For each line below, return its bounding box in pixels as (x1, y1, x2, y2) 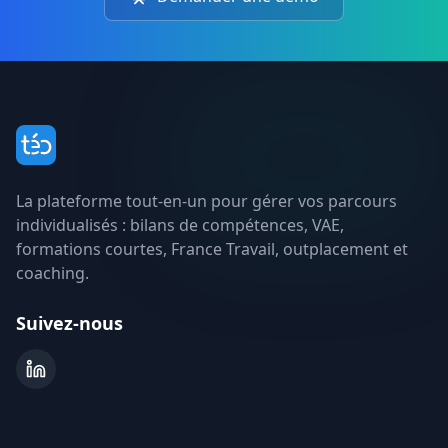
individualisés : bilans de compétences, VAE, (16, 213, 344, 236)
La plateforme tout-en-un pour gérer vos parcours (16, 189, 397, 212)
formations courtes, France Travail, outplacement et (16, 237, 408, 260)
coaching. (16, 261, 89, 284)
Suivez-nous (16, 310, 123, 335)
